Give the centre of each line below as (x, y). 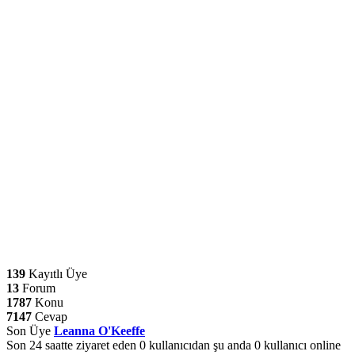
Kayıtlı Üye (56, 274)
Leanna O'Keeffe (99, 331)
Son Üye (30, 331)
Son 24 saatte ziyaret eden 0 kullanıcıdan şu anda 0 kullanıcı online (174, 345)
